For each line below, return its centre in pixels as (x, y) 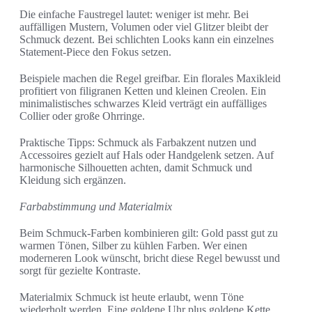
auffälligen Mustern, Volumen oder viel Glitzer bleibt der (144, 27)
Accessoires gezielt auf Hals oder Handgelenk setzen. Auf (147, 155)
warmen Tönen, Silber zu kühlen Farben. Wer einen (133, 246)
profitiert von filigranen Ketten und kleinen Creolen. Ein (143, 91)
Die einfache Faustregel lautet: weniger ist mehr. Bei (134, 15)
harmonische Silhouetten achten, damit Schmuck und (136, 168)
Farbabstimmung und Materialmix (96, 207)
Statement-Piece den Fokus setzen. (95, 52)
